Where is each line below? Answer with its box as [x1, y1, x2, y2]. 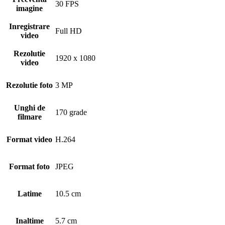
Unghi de [14, 103, 45, 113]
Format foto [9, 162, 50, 171]
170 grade [55, 108, 87, 117]
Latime [17, 189, 42, 198]
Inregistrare [9, 22, 50, 31]
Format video [7, 135, 52, 144]
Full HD [55, 27, 82, 36]
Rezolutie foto [6, 81, 53, 90]
